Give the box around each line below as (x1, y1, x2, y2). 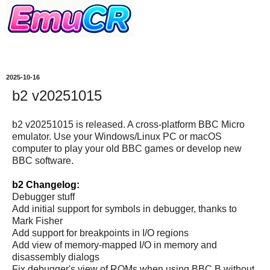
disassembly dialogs (12, 251, 99, 262)
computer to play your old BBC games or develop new (12, 143, 242, 154)
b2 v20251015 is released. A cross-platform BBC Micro (12, 119, 245, 130)
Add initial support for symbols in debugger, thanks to (12, 203, 237, 214)
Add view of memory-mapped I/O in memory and (12, 239, 217, 250)
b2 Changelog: (12, 179, 80, 190)
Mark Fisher (12, 215, 63, 226)
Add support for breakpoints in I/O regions (12, 227, 189, 238)
